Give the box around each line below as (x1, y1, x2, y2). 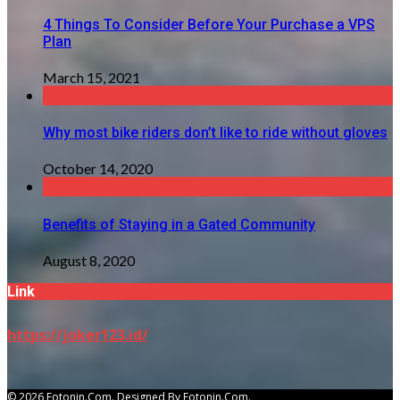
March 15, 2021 (43, 68, 140, 86)
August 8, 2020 (43, 251, 135, 269)
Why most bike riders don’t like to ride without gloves (43, 124, 387, 142)
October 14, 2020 (43, 160, 153, 178)
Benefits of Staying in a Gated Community (43, 215, 315, 233)
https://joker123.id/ (7, 324, 148, 345)
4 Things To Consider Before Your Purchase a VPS (43, 15, 375, 33)
